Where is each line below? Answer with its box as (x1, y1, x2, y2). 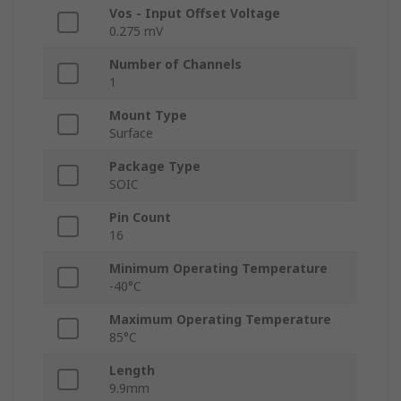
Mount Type (109, 107, 187, 124)
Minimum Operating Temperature (109, 260, 328, 277)
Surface (109, 124, 153, 142)
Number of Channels (109, 55, 242, 73)
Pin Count (109, 209, 171, 226)
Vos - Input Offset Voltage (109, 4, 280, 22)
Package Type (109, 158, 200, 175)
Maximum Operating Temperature (109, 311, 331, 328)
